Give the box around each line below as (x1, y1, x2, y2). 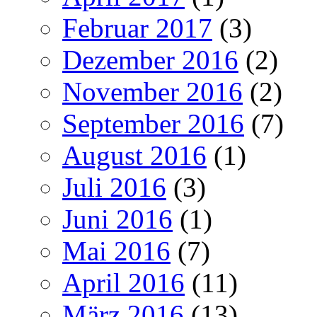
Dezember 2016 (62, 44, 238, 75)
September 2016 (62, 108, 244, 139)
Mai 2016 (62, 235, 171, 266)
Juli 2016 (62, 171, 166, 202)
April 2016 (62, 267, 185, 298)
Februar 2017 (62, 12, 212, 43)
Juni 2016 (62, 203, 173, 234)
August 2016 (62, 139, 207, 171)
